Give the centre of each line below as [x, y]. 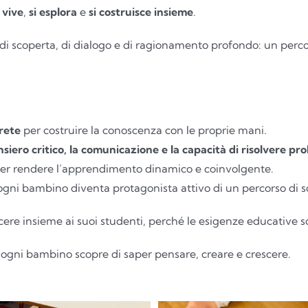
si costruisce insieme [141, 12]
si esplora [53, 12]
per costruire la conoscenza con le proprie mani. [143, 130]
